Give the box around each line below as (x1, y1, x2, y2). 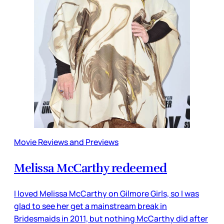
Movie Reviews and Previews (14, 136, 118, 147)
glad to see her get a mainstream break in (14, 200, 167, 211)
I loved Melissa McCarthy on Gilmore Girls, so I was (14, 187, 199, 199)
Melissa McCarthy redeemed (14, 160, 167, 175)
